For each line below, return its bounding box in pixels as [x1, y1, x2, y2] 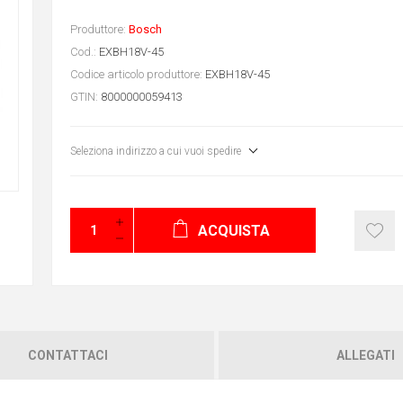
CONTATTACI [28, 347, 108, 363]
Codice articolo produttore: [69, 67, 202, 81]
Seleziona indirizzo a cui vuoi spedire [69, 144, 241, 157]
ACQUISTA [197, 221, 270, 239]
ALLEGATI [336, 347, 395, 363]
